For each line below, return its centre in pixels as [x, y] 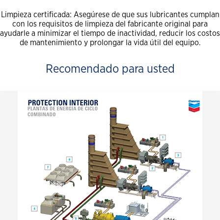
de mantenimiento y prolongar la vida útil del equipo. [110, 43]
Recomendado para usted [110, 69]
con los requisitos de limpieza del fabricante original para [110, 24]
